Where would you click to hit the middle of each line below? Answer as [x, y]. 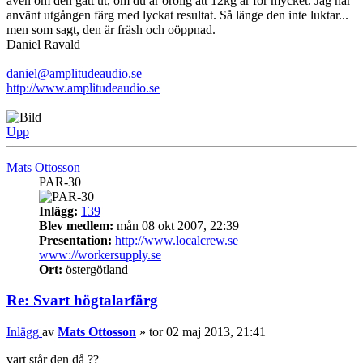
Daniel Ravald [43, 44]
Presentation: [75, 240]
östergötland [95, 269]
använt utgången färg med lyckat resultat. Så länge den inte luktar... [177, 15]
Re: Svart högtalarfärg [82, 301]
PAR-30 [60, 181]
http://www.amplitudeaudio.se [83, 88]
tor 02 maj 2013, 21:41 [207, 332]
